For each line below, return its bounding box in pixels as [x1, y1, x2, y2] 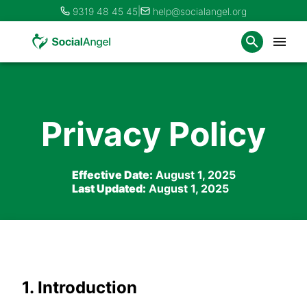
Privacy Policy [41, 113, 266, 154]
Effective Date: [71, 167, 153, 182]
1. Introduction [22, 277, 137, 297]
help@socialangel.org [153, 5, 247, 17]
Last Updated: [71, 181, 146, 195]
